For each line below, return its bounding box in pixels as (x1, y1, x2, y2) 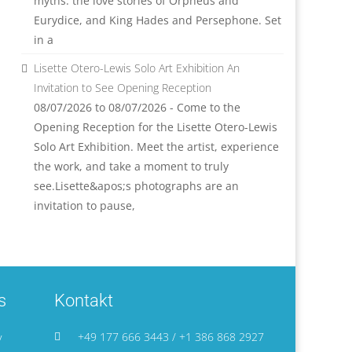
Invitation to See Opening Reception (33, 80, 211, 95)
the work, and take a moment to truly (33, 159, 229, 174)
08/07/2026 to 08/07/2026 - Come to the (33, 100, 240, 115)
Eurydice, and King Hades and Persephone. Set (33, 13, 281, 27)
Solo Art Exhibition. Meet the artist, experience (33, 139, 279, 154)
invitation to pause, (33, 198, 135, 213)
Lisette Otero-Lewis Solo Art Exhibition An (33, 60, 240, 75)
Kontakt (53, 291, 113, 310)
